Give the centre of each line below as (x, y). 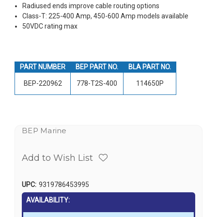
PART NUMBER (43, 67)
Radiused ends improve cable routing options (91, 6)
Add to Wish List (57, 158)
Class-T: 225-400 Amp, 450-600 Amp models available (106, 16)
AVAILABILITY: (48, 200)
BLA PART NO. (150, 67)
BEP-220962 (43, 83)
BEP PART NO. (97, 67)
